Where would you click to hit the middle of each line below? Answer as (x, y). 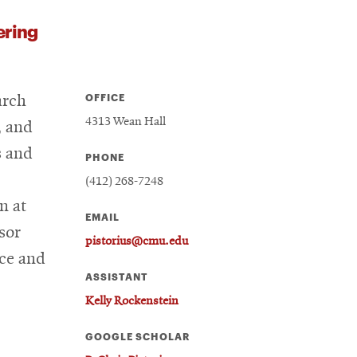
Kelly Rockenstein (132, 301)
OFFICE (106, 96)
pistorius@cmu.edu (137, 241)
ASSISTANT (117, 276)
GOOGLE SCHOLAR (138, 335)
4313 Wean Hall (126, 122)
